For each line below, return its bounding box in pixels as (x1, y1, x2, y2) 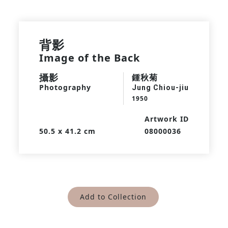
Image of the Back (39, 51, 140, 65)
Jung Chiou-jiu (132, 83, 189, 92)
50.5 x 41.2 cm (39, 126, 96, 136)
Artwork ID (145, 114, 189, 124)
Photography (39, 82, 91, 92)
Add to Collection (79, 192, 147, 202)
